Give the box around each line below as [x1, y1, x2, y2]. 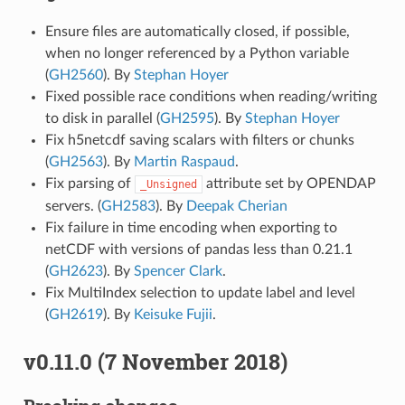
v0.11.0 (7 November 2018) [23, 347, 287, 377]
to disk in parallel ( [44, 111, 160, 127]
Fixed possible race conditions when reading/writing [44, 89, 377, 105]
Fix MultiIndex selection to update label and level [44, 286, 355, 301]
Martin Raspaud [133, 155, 235, 170]
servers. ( [44, 199, 101, 214]
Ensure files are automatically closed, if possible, [44, 24, 350, 40]
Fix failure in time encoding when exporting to [44, 221, 337, 236]
